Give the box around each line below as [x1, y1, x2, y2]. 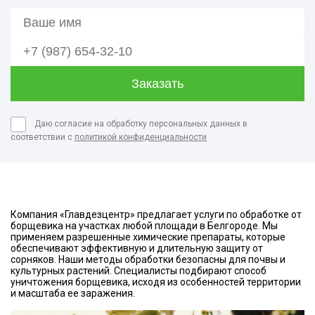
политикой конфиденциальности [75, 132, 207, 142]
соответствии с [11, 132, 75, 142]
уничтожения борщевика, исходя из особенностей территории [11, 276, 301, 288]
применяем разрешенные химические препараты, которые [11, 231, 285, 243]
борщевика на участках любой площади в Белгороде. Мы [11, 220, 278, 231]
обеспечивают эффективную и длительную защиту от [11, 243, 263, 254]
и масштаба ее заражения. [11, 288, 135, 299]
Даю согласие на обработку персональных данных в [34, 119, 247, 129]
